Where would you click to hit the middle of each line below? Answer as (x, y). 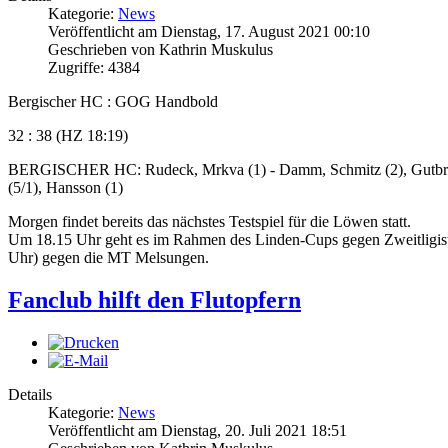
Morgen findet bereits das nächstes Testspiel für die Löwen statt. (209, 222)
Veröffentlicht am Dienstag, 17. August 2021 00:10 (209, 32)
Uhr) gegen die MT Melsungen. (108, 258)
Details (30, 395)
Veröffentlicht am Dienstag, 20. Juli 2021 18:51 (197, 431)
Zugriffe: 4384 (94, 68)
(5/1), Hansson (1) (65, 188)
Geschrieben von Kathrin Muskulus (160, 50)
